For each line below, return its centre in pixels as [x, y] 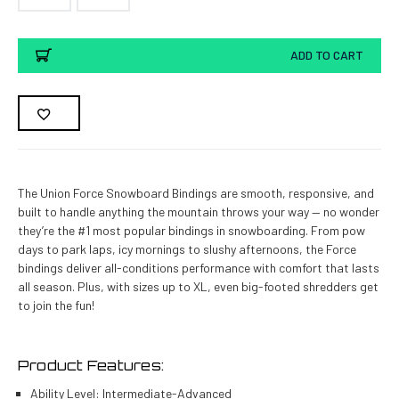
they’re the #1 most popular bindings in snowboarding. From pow [191, 230]
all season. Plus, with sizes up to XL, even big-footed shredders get [198, 286]
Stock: [35, 65]
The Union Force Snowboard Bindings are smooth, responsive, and [195, 192]
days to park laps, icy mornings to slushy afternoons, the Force [187, 248]
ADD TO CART [327, 55]
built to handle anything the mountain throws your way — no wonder [198, 211]
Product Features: [91, 365]
